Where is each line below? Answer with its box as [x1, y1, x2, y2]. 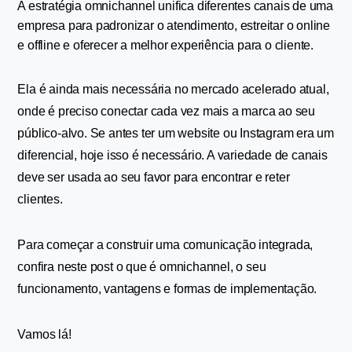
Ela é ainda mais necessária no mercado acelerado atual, [17, 82, 329, 96]
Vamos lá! [17, 328, 71, 341]
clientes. [17, 192, 63, 206]
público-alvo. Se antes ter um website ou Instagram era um [17, 126, 335, 140]
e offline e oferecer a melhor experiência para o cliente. [17, 38, 317, 52]
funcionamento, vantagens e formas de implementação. [17, 282, 317, 295]
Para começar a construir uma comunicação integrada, [17, 238, 313, 251]
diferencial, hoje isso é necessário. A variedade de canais [17, 148, 328, 162]
